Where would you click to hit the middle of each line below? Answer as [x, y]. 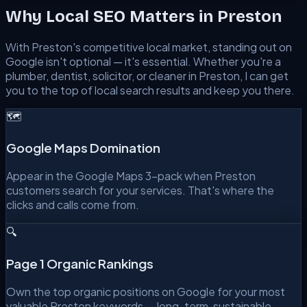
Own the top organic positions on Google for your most [146, 291]
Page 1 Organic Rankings [80, 263]
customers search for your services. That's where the [140, 191]
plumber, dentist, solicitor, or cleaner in [102, 75]
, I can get [264, 75]
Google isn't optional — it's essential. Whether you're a [143, 61]
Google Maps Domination [83, 148]
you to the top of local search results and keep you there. [150, 90]
